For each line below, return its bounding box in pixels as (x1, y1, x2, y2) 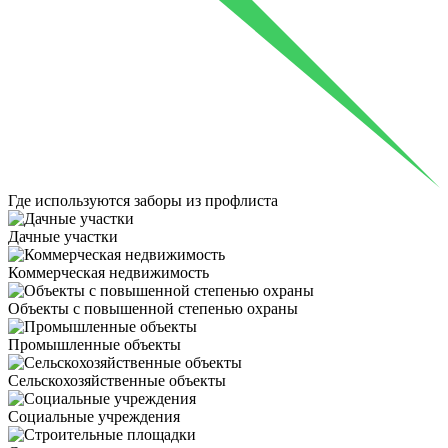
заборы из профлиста (134, 191, 278, 209)
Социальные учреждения (8, 407, 180, 425)
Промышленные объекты (8, 335, 181, 353)
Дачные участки (8, 227, 118, 245)
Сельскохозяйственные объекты (8, 371, 226, 389)
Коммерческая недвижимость (8, 263, 209, 281)
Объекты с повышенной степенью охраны (8, 299, 298, 317)
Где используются (8, 191, 134, 209)
